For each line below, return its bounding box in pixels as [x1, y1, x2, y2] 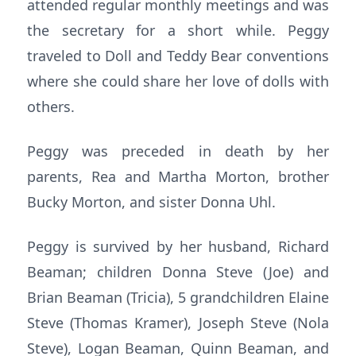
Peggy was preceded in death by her [27, 141, 329, 161]
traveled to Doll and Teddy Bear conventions [27, 46, 329, 65]
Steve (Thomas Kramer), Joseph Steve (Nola [27, 313, 329, 332]
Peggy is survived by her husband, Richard [27, 237, 329, 256]
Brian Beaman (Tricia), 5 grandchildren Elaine [27, 288, 329, 307]
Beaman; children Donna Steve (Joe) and [27, 262, 329, 281]
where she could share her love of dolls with [27, 72, 329, 91]
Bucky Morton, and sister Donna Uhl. [27, 192, 276, 211]
